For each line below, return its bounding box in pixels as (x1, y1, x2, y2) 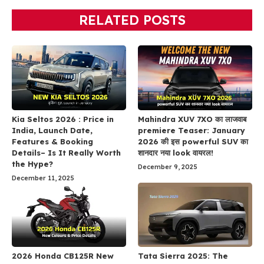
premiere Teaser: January (138, 125, 245, 135)
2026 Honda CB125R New (12, 250, 114, 260)
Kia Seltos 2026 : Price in (12, 114, 114, 124)
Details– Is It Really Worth (12, 147, 121, 157)
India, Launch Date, (12, 125, 93, 135)
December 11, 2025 (12, 173, 74, 182)
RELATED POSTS (78, 12, 186, 29)
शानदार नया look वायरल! (138, 147, 213, 157)
